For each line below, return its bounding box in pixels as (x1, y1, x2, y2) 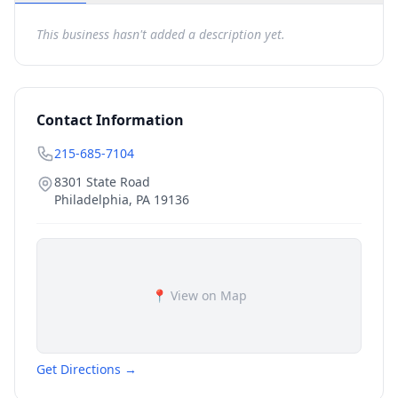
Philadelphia (54, 191, 129, 208)
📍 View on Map (151, 287, 247, 304)
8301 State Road (54, 173, 150, 190)
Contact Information (36, 110, 184, 130)
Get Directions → (36, 361, 137, 378)
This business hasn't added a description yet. (36, 26, 285, 43)
